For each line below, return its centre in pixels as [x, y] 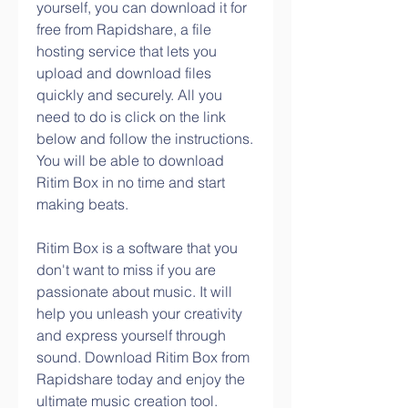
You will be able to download [130, 160]
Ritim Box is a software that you [137, 248]
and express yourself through [131, 335]
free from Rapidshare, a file [124, 29]
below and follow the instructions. [145, 138]
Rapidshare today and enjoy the [141, 379]
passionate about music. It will [134, 291]
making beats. [82, 204]
